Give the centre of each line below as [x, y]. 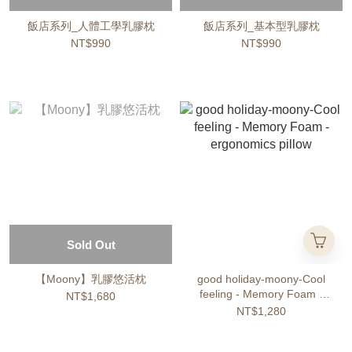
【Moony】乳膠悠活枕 [91, 279]
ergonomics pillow [261, 309]
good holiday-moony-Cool [261, 279]
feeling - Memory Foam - [261, 294]
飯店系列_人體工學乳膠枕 [91, 26]
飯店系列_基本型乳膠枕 [261, 26]
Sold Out [91, 245]
